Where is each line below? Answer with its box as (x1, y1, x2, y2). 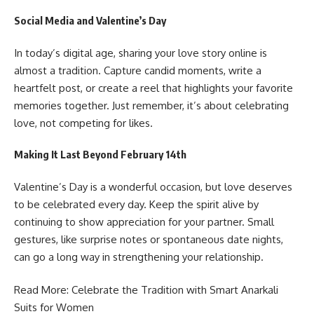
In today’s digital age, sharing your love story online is (14, 46, 267, 60)
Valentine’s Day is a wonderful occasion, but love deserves (14, 179, 292, 193)
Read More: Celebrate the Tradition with (14, 283, 210, 297)
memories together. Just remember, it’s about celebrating (14, 98, 289, 112)
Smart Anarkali (210, 283, 278, 297)
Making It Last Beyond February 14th (14, 148, 186, 161)
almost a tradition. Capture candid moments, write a (14, 63, 261, 77)
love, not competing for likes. (14, 116, 153, 130)
